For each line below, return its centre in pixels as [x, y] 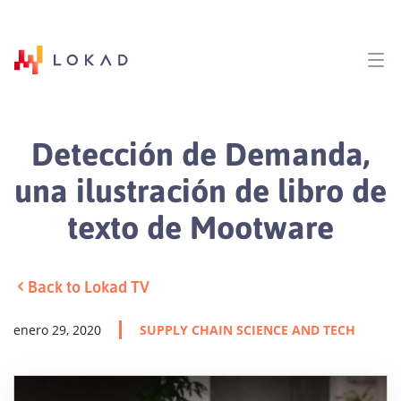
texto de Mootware [200, 226]
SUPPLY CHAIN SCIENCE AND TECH [247, 329]
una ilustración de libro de [200, 189]
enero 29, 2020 [57, 329]
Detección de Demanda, [200, 153]
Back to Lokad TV [89, 286]
